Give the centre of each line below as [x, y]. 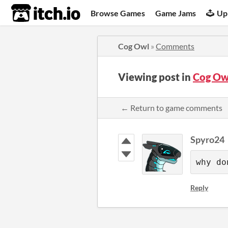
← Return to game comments [172, 108]
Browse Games [118, 13]
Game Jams [176, 13]
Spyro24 [207, 139]
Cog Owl [134, 46]
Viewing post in [155, 77]
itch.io [33, 13]
